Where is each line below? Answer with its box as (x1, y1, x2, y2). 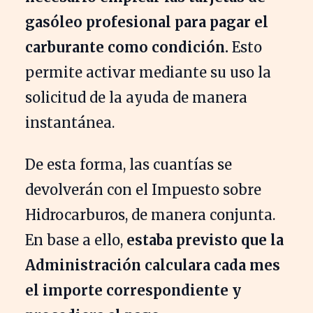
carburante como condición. (25, 38, 228, 56)
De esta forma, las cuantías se (25, 155, 232, 173)
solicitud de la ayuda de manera (25, 88, 247, 106)
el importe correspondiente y (25, 281, 241, 299)
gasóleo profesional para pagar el (25, 13, 268, 31)
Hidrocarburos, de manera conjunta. (25, 205, 275, 224)
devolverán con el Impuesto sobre (25, 180, 261, 198)
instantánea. (25, 113, 118, 131)
